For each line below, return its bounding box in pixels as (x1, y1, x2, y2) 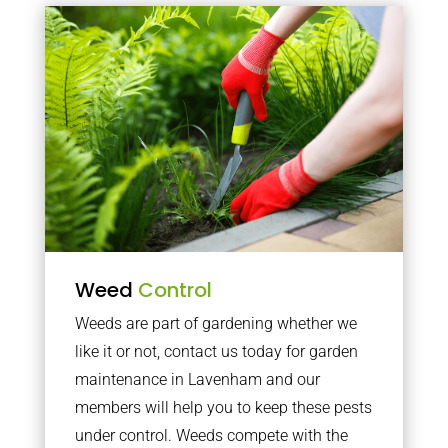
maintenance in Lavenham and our (74, 370, 320, 389)
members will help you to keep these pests (74, 398, 372, 417)
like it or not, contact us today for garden (74, 342, 358, 361)
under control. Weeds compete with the (74, 426, 348, 445)
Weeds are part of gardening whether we (74, 314, 357, 333)
